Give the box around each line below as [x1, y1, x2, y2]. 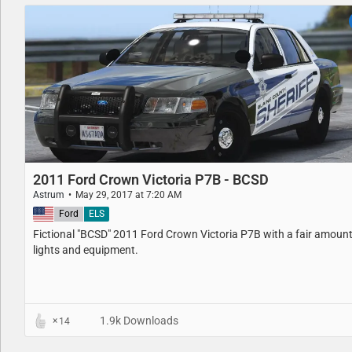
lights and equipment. [33, 244, 138, 257]
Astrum [33, 189, 64, 201]
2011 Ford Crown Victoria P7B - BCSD [33, 171, 269, 189]
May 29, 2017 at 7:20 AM [75, 189, 181, 201]
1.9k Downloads [97, 314, 178, 328]
